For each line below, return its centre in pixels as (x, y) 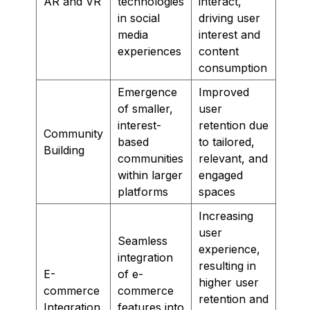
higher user (229, 282)
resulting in (227, 265)
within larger (150, 175)
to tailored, (227, 142)
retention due (234, 125)
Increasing (226, 216)
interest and (229, 34)
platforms (143, 191)
